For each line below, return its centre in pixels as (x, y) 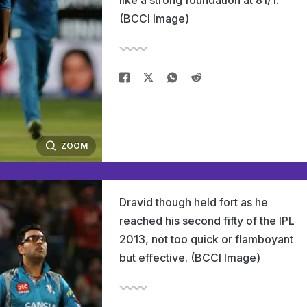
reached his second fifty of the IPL (207, 221)
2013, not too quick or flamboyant (206, 239)
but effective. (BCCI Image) (190, 258)
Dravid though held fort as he (194, 202)
